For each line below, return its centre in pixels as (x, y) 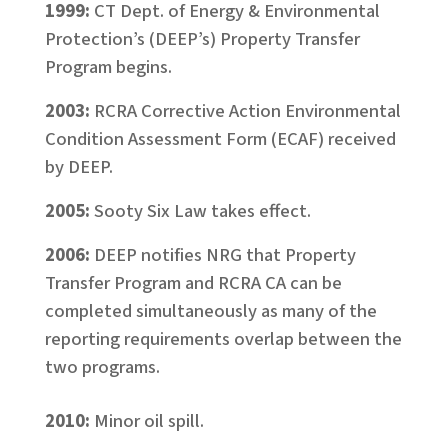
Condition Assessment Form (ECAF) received (220, 139)
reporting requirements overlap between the (223, 339)
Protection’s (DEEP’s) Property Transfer (202, 39)
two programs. (102, 367)
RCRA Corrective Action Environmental (247, 111)
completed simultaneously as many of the (210, 311)
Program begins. (108, 67)
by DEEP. (78, 167)
